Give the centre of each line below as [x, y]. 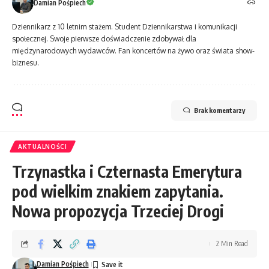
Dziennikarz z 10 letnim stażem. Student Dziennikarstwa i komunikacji [125, 27]
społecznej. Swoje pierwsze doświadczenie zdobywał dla [104, 39]
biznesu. [26, 63]
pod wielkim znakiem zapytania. [118, 192]
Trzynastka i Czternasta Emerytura [127, 172]
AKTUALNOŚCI [43, 147]
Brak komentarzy [219, 110]
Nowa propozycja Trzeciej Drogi [118, 211]
